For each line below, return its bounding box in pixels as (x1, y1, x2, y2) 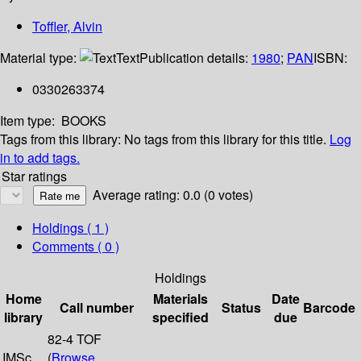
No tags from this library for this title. (124, 130, 326, 149)
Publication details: (139, 48, 251, 68)
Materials (152, 289, 208, 309)
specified (151, 308, 209, 327)
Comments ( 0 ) (32, 237, 119, 256)
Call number (60, 298, 134, 317)
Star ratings (2, 167, 67, 186)
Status (222, 298, 261, 317)
